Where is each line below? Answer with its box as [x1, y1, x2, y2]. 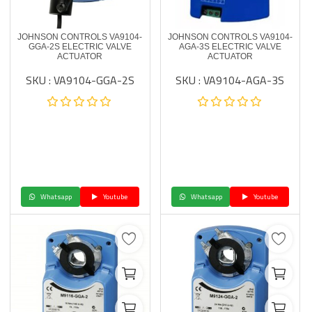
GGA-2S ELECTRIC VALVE [28, 42, 132, 52]
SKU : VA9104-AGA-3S [175, 70, 285, 91]
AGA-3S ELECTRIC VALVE [178, 42, 281, 52]
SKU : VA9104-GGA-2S [25, 70, 134, 91]
